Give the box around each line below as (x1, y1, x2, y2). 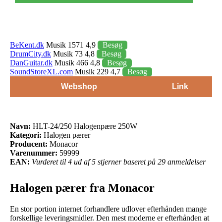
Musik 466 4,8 (53, 58, 102, 67)
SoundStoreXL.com (10, 67, 73, 76)
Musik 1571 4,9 (44, 40, 98, 49)
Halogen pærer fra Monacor (10, 181, 155, 194)
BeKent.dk (10, 40, 44, 49)
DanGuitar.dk (10, 58, 53, 67)
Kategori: (10, 130, 42, 139)
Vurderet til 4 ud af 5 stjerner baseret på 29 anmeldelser (32, 157, 206, 166)
